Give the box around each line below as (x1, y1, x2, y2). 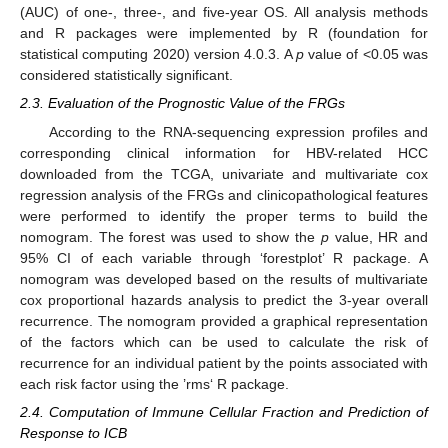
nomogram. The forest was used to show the (20, 228, 321, 245)
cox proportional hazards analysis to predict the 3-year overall (20, 291, 428, 308)
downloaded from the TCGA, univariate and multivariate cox (20, 165, 428, 182)
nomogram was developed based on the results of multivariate (20, 270, 428, 287)
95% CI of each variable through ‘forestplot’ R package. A (20, 249, 428, 266)
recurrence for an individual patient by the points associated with (20, 354, 428, 371)
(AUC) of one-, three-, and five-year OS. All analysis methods (20, 4, 428, 21)
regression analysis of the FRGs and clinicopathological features (20, 186, 428, 203)
